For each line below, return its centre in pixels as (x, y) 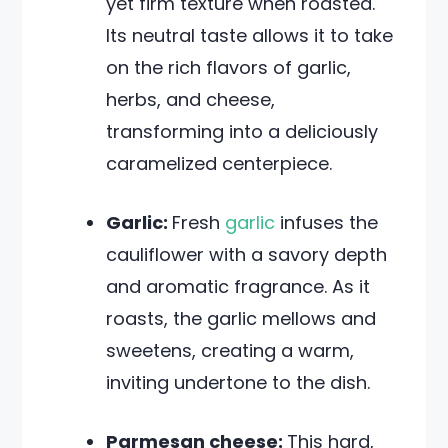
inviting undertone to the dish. (238, 382)
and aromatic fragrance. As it (238, 286)
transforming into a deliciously (242, 131)
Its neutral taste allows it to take (250, 35)
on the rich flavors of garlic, (229, 67)
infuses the (327, 222)
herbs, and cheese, (191, 99)
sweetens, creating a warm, (230, 350)
